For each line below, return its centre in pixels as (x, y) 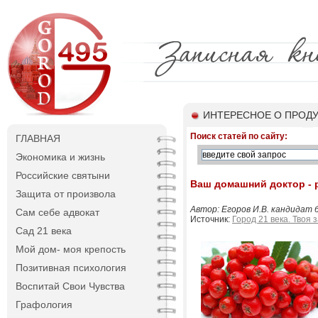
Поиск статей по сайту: (239, 136)
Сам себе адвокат (57, 212)
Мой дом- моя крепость (71, 249)
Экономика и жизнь (60, 157)
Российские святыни (63, 175)
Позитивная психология (71, 268)
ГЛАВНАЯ (38, 138)
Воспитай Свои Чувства (70, 286)
